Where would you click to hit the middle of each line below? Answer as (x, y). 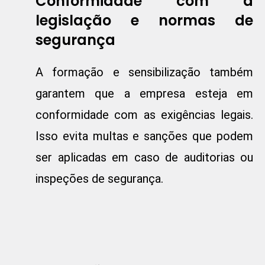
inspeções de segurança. (99, 179)
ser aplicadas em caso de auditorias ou (144, 158)
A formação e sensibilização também (144, 72)
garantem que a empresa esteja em (144, 94)
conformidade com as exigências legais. (144, 115)
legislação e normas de (144, 21)
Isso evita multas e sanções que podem (144, 136)
